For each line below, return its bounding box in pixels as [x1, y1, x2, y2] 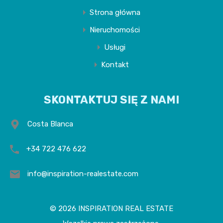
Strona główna [89, 8, 140, 17]
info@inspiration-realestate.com [27, 169, 138, 178]
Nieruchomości [90, 25, 140, 34]
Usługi [104, 43, 125, 52]
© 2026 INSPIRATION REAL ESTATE [50, 204, 173, 213]
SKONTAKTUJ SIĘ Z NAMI [44, 93, 179, 107]
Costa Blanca [27, 119, 73, 128]
